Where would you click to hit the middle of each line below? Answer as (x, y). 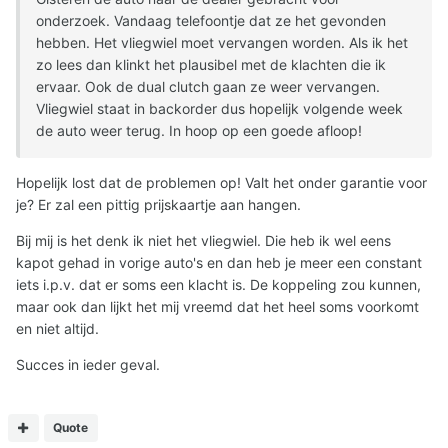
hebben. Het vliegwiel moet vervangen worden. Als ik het (222, 43)
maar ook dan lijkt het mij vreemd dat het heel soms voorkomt (217, 307)
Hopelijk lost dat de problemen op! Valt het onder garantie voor (221, 183)
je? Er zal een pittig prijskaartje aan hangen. (158, 205)
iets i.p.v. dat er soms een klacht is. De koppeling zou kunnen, (218, 285)
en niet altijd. (57, 329)
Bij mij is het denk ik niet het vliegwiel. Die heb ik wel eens (203, 241)
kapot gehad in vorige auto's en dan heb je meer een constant (219, 263)
